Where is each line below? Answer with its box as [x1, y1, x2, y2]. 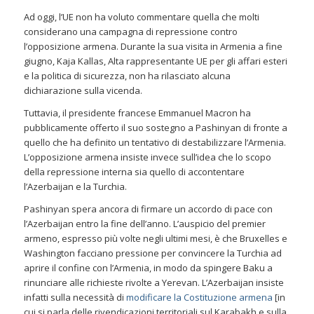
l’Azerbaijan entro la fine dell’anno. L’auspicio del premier [23, 217, 266, 230]
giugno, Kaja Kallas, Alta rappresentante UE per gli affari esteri [23, 54, 287, 67]
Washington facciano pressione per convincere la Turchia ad [23, 246, 282, 259]
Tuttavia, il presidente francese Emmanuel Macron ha [23, 106, 251, 119]
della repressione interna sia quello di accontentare [23, 165, 245, 178]
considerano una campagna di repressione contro [23, 25, 238, 38]
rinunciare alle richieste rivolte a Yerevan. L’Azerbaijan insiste [23, 275, 284, 289]
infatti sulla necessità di [23, 290, 126, 303]
